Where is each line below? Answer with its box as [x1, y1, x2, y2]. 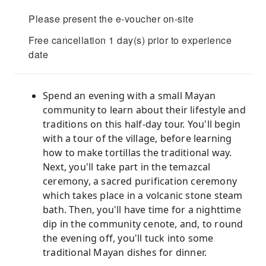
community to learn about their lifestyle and [43, 103, 246, 116]
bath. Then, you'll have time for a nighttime [43, 203, 241, 216]
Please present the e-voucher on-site [28, 12, 194, 26]
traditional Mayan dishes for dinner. [43, 246, 207, 259]
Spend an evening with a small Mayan [43, 89, 216, 102]
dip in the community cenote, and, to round [43, 217, 243, 230]
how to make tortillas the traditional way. [43, 146, 232, 159]
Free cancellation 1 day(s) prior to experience [28, 33, 232, 47]
